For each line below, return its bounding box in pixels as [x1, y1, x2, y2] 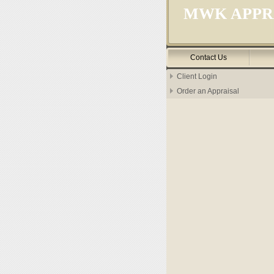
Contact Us [190, 53, 227, 62]
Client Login [177, 72, 217, 81]
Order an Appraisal [177, 87, 239, 95]
